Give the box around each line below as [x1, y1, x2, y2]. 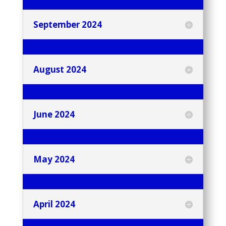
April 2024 [33, 198, 75, 210]
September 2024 [33, 19, 102, 31]
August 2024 [33, 64, 86, 76]
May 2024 [33, 153, 75, 165]
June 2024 [33, 108, 75, 121]
